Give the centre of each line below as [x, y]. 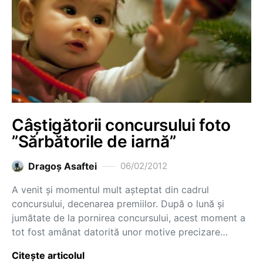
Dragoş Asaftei [63, 166]
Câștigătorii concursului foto [121, 125]
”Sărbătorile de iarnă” [94, 141]
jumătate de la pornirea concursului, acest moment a [129, 218]
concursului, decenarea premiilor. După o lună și [118, 204]
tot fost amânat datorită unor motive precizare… [120, 232]
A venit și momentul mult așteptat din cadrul [110, 190]
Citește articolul [48, 255]
